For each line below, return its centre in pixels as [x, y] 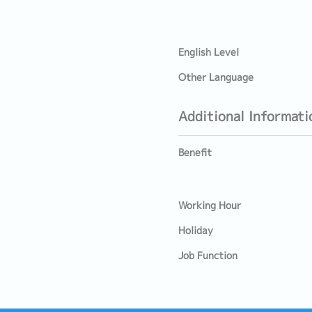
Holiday [196, 231]
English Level [209, 52]
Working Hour [210, 205]
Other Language [216, 77]
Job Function [208, 256]
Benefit [195, 153]
